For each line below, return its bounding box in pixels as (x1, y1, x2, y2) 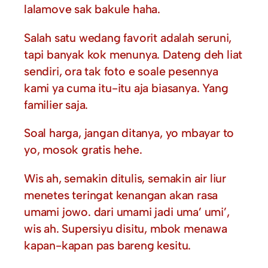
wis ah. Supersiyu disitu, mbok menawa (24, 221, 227, 236)
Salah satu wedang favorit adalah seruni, (24, 30, 232, 45)
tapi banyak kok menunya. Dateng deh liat (24, 47, 243, 62)
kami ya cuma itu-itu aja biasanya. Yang (24, 80, 229, 95)
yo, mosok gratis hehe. (24, 142, 142, 157)
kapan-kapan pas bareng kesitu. (24, 237, 191, 252)
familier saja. (24, 97, 89, 112)
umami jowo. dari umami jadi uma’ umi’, (24, 204, 230, 219)
